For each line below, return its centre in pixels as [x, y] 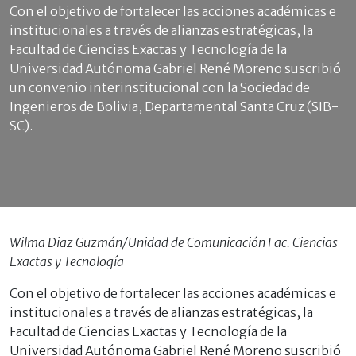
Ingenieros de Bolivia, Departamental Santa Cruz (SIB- [174, 107]
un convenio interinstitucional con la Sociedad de [160, 88]
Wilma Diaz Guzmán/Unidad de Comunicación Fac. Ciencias [174, 243]
